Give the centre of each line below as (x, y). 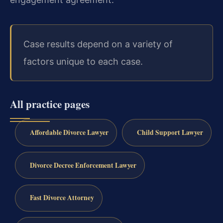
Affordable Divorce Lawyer (69, 132)
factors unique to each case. (83, 61)
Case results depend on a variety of (98, 44)
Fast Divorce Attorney (62, 198)
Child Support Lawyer (170, 132)
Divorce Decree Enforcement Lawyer (83, 165)
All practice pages (50, 104)
